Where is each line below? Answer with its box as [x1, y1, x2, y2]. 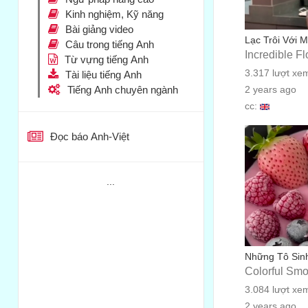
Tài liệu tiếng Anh [65, 69, 142, 80]
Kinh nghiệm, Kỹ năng [65, 8, 164, 20]
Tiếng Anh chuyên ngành [67, 84, 179, 96]
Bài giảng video [65, 23, 134, 35]
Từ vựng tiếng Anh [65, 54, 149, 65]
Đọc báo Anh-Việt [49, 131, 129, 142]
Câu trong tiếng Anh [65, 38, 155, 50]
